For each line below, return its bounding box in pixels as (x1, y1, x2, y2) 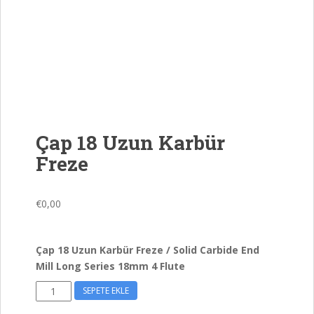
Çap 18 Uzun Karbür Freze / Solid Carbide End (36, 243, 259, 257)
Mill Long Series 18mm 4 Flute (36, 259, 185, 273)
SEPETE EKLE (82, 285, 129, 297)
